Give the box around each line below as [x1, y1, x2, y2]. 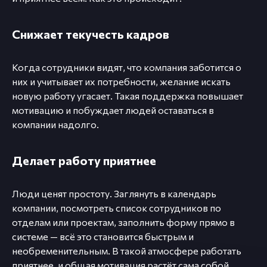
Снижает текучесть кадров [12, 27, 169, 42]
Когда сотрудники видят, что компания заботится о [12, 61, 241, 73]
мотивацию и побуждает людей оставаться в [12, 104, 214, 116]
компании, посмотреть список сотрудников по [12, 202, 221, 214]
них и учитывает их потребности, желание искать [12, 76, 231, 88]
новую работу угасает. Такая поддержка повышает [12, 90, 243, 102]
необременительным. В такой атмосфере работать [12, 245, 241, 257]
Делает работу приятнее [12, 153, 156, 168]
